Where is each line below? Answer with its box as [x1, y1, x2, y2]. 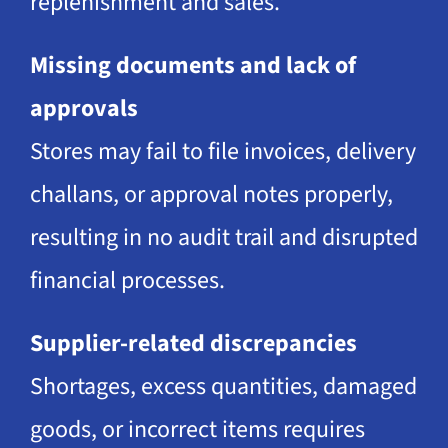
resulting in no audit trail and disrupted [29, 219, 418, 255]
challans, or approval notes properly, [29, 176, 393, 212]
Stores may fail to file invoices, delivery [29, 133, 416, 169]
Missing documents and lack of [29, 47, 356, 83]
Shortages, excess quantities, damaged [29, 368, 417, 404]
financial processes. [29, 262, 225, 298]
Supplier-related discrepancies [29, 325, 357, 361]
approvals [29, 90, 138, 126]
